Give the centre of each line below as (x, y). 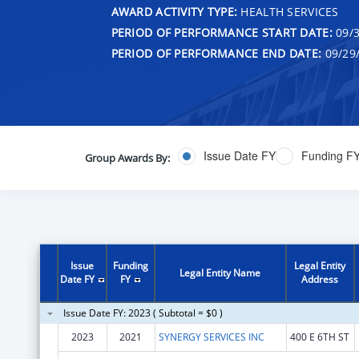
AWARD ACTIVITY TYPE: (174, 11)
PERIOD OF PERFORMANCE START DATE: (222, 32)
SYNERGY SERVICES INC (211, 337)
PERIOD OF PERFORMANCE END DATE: (216, 53)
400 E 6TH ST (319, 337)
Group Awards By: (127, 157)
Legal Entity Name (220, 272)
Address (320, 279)
